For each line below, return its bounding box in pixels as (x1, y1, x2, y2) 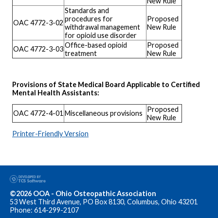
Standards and (65, 6, 109, 15)
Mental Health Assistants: (12, 89, 101, 97)
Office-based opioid (65, 40, 127, 49)
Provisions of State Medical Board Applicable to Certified (12, 80, 200, 89)
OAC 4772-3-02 (13, 18, 63, 27)
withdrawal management (65, 22, 140, 31)
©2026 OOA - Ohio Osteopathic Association (10, 189, 156, 198)
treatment (65, 49, 97, 57)
